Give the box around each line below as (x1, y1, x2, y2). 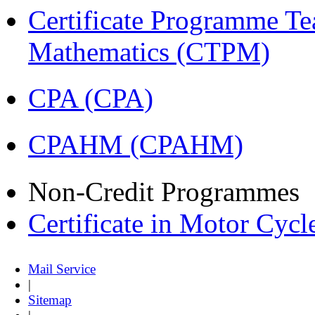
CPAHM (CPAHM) (28, 129, 243, 160)
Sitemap (28, 292, 72, 307)
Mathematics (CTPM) (28, 36, 270, 67)
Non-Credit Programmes (28, 176, 300, 207)
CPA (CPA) (28, 83, 153, 113)
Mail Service (28, 261, 96, 276)
